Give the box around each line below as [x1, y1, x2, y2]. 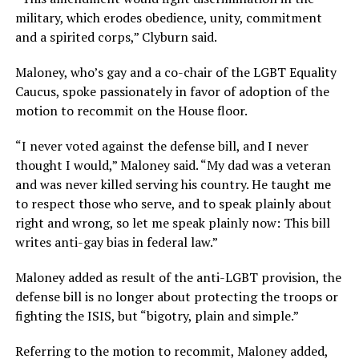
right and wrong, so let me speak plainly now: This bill [14, 213, 330, 232]
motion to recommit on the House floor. [14, 101, 248, 119]
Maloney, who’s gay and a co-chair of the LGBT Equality [14, 63, 337, 81]
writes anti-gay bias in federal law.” [14, 232, 218, 251]
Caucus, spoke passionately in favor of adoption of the [14, 82, 329, 100]
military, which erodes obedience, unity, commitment [14, 8, 322, 26]
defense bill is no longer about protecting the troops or [14, 287, 338, 305]
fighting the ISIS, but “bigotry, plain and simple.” [14, 306, 299, 325]
